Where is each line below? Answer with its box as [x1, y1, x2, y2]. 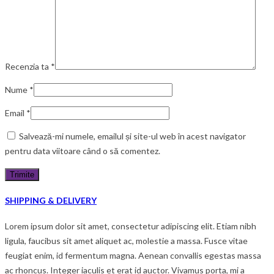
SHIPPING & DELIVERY [5, 194, 97, 206]
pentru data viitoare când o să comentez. [5, 145, 160, 156]
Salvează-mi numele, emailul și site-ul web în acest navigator [19, 130, 246, 141]
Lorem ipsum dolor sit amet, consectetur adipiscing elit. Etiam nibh [5, 221, 256, 232]
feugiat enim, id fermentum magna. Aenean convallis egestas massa [5, 250, 261, 261]
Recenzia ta [5, 61, 51, 72]
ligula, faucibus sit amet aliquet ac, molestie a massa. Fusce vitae [5, 235, 248, 246]
